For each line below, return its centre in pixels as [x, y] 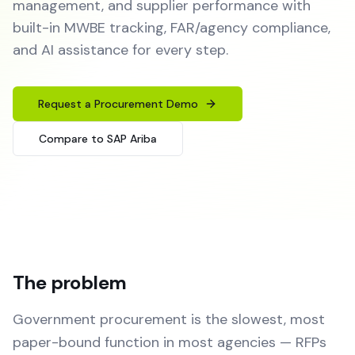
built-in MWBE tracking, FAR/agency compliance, [172, 28]
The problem [70, 282]
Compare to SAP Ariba [98, 139]
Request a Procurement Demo [118, 104]
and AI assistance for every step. [120, 50]
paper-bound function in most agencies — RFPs [170, 342]
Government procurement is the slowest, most [169, 319]
